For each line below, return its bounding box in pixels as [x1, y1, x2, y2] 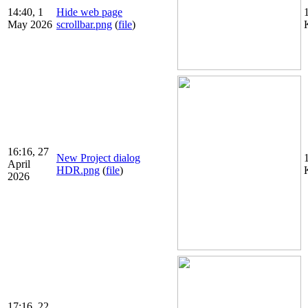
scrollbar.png [56, 19, 112, 31]
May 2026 [8, 19, 52, 31]
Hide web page [56, 6, 122, 19]
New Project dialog [56, 152, 140, 164]
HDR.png [56, 164, 100, 177]
